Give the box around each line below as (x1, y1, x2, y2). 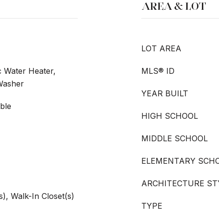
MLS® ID (141, 66, 175, 76)
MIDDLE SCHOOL (141, 133, 208, 143)
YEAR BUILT (141, 88, 188, 98)
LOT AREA (141, 44, 181, 53)
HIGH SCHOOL (141, 111, 198, 121)
